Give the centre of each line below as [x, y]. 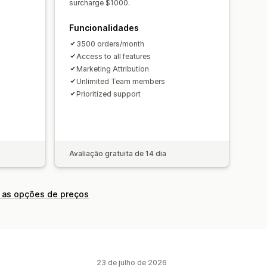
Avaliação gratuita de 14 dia [118, 153]
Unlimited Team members [121, 81]
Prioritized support [108, 94]
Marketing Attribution [113, 69]
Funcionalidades [104, 27]
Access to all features [114, 56]
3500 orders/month [110, 44]
